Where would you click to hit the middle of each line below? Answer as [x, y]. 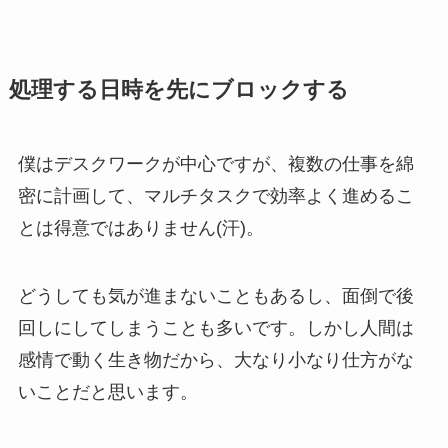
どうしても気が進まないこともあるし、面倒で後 [215, 296]
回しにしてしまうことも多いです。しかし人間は [215, 328]
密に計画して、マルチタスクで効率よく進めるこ [215, 196]
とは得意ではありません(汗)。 [140, 228]
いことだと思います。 [107, 392]
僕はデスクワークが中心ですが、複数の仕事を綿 [215, 164]
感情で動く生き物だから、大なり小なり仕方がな [215, 360]
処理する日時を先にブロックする [178, 90]
